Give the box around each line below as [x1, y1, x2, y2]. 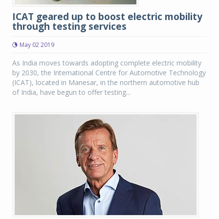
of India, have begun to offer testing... [12, 88, 131, 97]
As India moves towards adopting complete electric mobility [12, 58, 201, 67]
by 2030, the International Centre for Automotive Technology [12, 68, 206, 77]
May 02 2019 [20, 41, 54, 49]
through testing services [12, 20, 127, 33]
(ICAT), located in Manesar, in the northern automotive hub [12, 78, 199, 87]
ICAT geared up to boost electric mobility [12, 10, 202, 23]
